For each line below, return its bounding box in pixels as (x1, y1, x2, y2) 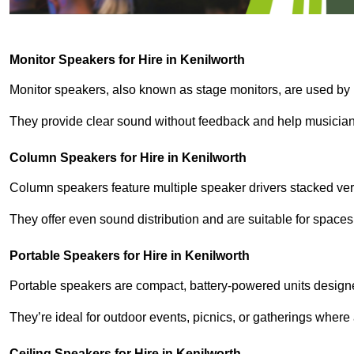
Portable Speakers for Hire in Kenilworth (9, 249, 250, 263)
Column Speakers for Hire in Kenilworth (9, 151, 247, 165)
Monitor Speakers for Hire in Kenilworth (9, 53, 245, 67)
